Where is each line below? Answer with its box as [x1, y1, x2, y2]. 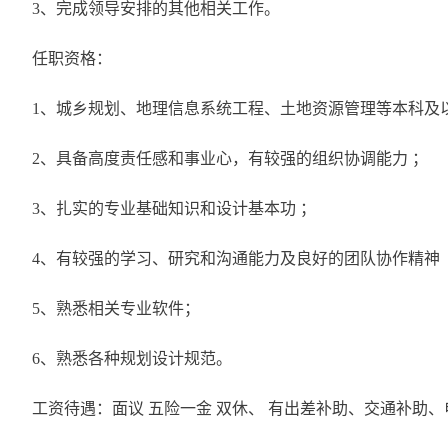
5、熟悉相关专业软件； [32, 300, 200, 317]
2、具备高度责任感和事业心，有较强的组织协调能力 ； [32, 150, 428, 167]
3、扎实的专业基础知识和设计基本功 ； [32, 200, 316, 217]
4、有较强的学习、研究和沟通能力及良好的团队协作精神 [32, 250, 440, 267]
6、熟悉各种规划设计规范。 [32, 350, 232, 367]
